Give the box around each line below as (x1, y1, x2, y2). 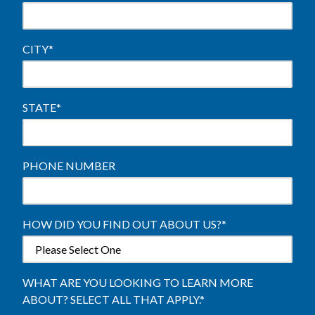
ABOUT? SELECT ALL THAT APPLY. (22, 292, 200, 306)
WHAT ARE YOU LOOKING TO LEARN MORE (22, 276, 253, 289)
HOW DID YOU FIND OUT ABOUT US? (22, 217, 221, 231)
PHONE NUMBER (22, 159, 115, 172)
